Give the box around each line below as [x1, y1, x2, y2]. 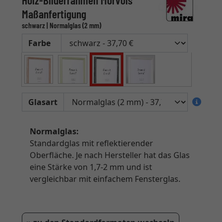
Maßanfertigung [22, 7, 86, 21]
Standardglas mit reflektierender [30, 138, 153, 149]
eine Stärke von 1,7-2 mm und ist [30, 162, 152, 173]
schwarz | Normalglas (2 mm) [22, 21, 101, 30]
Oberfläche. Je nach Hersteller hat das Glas [30, 150, 190, 161]
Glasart [28, 97, 57, 108]
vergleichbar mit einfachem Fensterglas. [30, 173, 180, 185]
